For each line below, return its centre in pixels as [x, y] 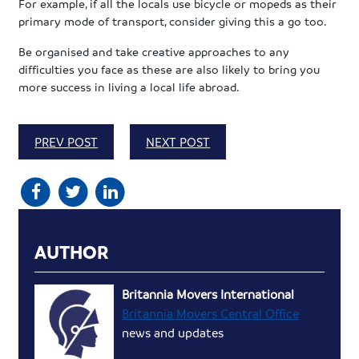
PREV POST [67, 141]
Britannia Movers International [208, 294]
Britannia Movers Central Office [210, 314]
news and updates [172, 333]
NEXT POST [178, 141]
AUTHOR [72, 252]
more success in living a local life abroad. [129, 86]
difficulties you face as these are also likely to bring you [169, 69]
